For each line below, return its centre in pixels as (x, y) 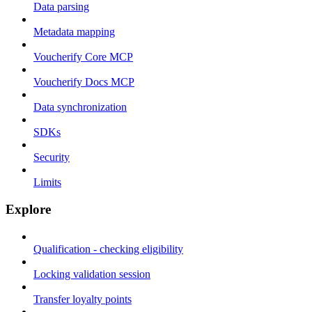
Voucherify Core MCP (83, 57)
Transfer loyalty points (83, 299)
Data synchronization (80, 107)
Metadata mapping (74, 32)
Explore (28, 209)
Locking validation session (92, 274)
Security (52, 157)
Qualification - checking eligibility (108, 249)
